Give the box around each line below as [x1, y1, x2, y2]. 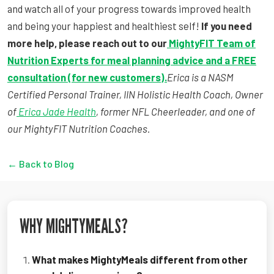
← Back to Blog [7, 157, 74, 169]
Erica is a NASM [167, 70, 234, 83]
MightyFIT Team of [169, 36, 256, 49]
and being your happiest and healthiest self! [7, 19, 201, 32]
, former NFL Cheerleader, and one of [96, 105, 255, 117]
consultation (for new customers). [7, 70, 167, 83]
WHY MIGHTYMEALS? [20, 213, 128, 237]
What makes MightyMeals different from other [32, 253, 248, 265]
